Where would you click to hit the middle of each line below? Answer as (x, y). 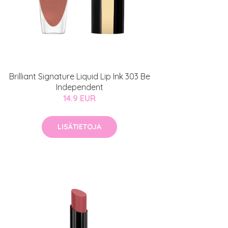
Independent (79, 87)
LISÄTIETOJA (79, 127)
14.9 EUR (79, 98)
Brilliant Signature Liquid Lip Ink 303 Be (79, 77)
